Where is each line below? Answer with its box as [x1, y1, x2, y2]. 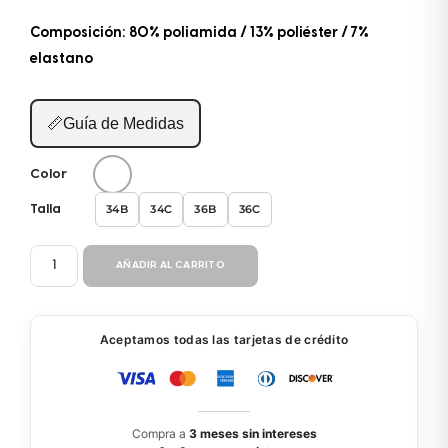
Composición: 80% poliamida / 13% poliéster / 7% [30, 26, 369, 42]
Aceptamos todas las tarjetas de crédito [99, 331, 349, 347]
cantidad [52, 347, 109, 364]
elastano [30, 52, 93, 68]
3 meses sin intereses [188, 425, 317, 441]
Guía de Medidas [63, 114, 184, 132]
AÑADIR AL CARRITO [115, 259, 226, 271]
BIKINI [52, 247, 93, 264]
